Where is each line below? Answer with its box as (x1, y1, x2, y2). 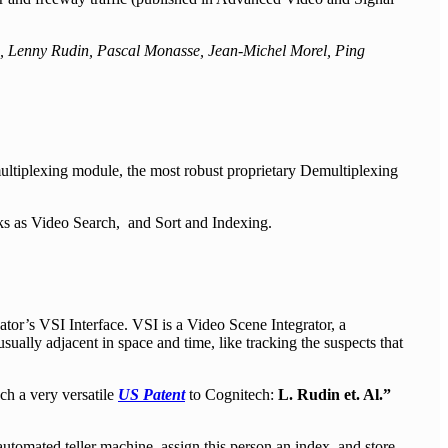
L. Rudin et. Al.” (278, 386, 391, 404)
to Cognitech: (185, 386, 278, 404)
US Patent (118, 386, 185, 404)
